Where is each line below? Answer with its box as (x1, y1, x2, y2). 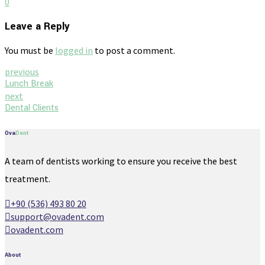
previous (5, 66, 39, 78)
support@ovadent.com (11, 211, 104, 223)
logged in (55, 44, 93, 57)
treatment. (5, 173, 50, 185)
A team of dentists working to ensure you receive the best (5, 155, 237, 167)
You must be (5, 44, 55, 57)
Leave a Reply (5, 18, 70, 34)
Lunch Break (5, 77, 53, 91)
